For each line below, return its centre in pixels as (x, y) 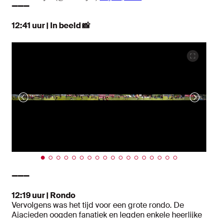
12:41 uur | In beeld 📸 (51, 26)
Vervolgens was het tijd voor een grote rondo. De (98, 205)
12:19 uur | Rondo (44, 196)
